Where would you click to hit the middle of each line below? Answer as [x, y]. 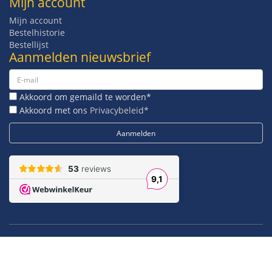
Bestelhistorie [37, 33]
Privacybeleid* [119, 110]
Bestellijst [29, 45]
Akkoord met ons [53, 110]
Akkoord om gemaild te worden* [84, 97]
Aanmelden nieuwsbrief [80, 57]
